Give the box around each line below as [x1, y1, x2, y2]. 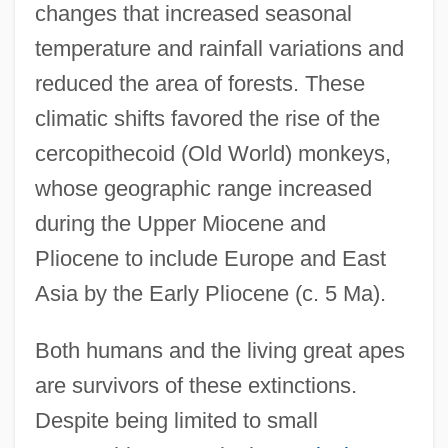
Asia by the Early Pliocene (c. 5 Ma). [34, 280, 386, 306]
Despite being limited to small [34, 407, 318, 433]
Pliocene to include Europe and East [34, 245, 386, 271]
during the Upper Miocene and [34, 210, 326, 236]
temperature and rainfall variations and [34, 35, 404, 61]
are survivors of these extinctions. [34, 372, 357, 398]
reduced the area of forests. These [34, 70, 365, 96]
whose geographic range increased [34, 175, 372, 201]
